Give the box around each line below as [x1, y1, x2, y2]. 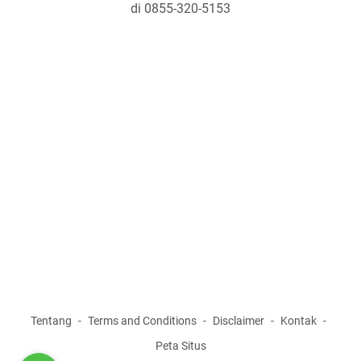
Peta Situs [155, 339, 206, 353]
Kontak [280, 314, 317, 328]
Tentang [31, 314, 72, 328]
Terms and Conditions [88, 314, 197, 328]
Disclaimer [213, 314, 264, 328]
